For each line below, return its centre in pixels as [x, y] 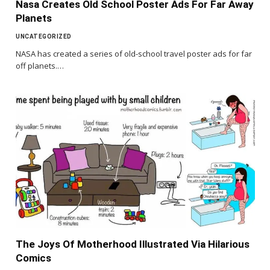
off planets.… [40, 65]
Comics [33, 258]
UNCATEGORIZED [44, 36]
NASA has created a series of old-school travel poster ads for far [134, 53]
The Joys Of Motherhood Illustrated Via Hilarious [133, 244]
